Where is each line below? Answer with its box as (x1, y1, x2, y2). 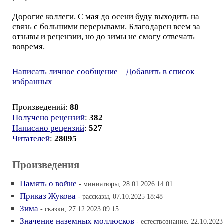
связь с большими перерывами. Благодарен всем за (12, 22, 200, 31)
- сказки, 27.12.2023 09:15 (40, 205, 119, 213)
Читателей (12, 134, 50, 143)
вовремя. (12, 42, 45, 51)
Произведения (12, 159, 79, 171)
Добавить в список (126, 67, 194, 76)
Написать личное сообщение (12, 67, 118, 76)
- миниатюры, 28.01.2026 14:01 (79, 180, 173, 188)
